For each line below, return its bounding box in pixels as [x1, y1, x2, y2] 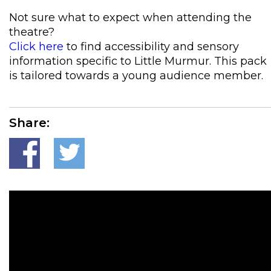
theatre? [9, 25, 54, 39]
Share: [9, 116, 50, 130]
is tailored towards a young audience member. [9, 69, 263, 82]
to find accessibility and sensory [64, 40, 239, 53]
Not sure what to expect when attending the [9, 11, 252, 24]
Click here [9, 40, 64, 53]
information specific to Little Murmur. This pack [9, 54, 267, 68]
